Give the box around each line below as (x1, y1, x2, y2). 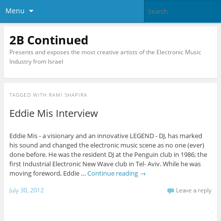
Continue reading (87, 169, 140, 178)
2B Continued (9, 31, 88, 48)
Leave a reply (176, 185, 212, 194)
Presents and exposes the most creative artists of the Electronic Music (9, 47, 201, 56)
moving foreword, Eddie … (9, 169, 87, 178)
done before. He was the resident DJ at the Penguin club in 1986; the (9, 150, 207, 159)
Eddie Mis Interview (9, 107, 98, 120)
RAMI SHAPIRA (48, 91, 87, 99)
